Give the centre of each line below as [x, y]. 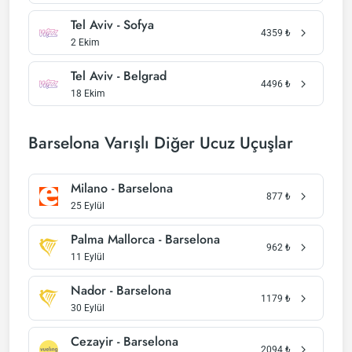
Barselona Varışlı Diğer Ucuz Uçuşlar [161, 143]
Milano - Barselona [122, 188]
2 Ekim [85, 42]
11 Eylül [88, 257]
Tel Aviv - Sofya [112, 25]
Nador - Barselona [121, 290]
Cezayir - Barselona [125, 341]
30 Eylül [88, 308]
